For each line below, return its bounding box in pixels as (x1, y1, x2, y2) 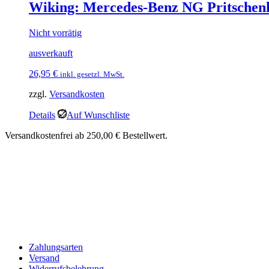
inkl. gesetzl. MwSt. (60, 70, 124, 79)
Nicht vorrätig (29, 28, 82, 38)
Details (29, 110, 55, 121)
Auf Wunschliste (67, 110, 130, 121)
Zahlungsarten (29, 242, 83, 253)
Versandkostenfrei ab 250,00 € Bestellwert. (5, 130, 168, 141)
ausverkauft (29, 48, 73, 59)
